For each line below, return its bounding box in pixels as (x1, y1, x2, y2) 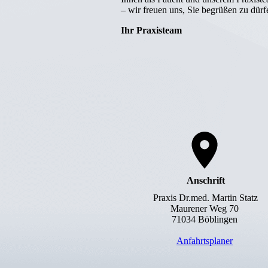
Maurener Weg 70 (170, 203, 239, 214)
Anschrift (184, 175, 225, 186)
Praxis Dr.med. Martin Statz (151, 193, 258, 203)
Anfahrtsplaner (176, 236, 233, 246)
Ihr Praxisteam (121, 25, 182, 36)
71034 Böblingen (171, 214, 237, 225)
